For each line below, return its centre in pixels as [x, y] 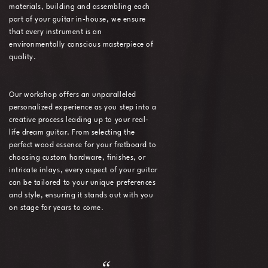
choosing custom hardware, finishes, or [77, 158]
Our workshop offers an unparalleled [73, 95]
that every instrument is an [56, 32]
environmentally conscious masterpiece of [81, 45]
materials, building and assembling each [80, 7]
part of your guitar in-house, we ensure [77, 19]
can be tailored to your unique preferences [83, 183]
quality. [23, 57]
